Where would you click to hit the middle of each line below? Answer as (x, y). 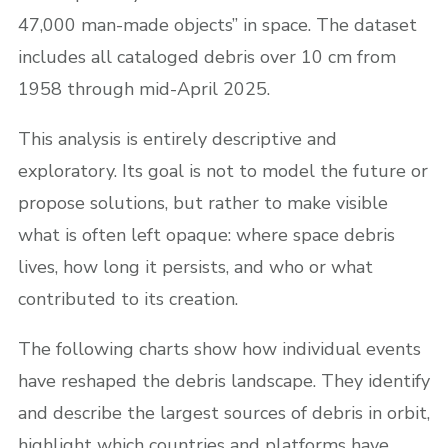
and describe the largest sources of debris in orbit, (224, 412)
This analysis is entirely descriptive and (177, 138)
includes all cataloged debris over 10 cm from (207, 56)
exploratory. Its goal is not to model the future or (223, 170)
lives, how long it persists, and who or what (195, 266)
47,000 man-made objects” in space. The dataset (217, 24)
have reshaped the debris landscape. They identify (224, 380)
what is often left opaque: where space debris (206, 234)
